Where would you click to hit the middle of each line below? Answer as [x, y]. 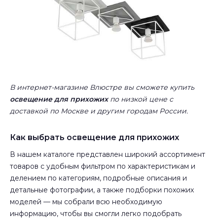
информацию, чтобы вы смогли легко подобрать [96, 213]
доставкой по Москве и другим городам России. [99, 111]
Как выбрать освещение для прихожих [94, 137]
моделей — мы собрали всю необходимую [86, 202]
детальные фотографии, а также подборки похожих [102, 190]
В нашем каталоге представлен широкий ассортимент [108, 154]
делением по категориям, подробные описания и [98, 178]
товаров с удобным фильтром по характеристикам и [103, 166]
